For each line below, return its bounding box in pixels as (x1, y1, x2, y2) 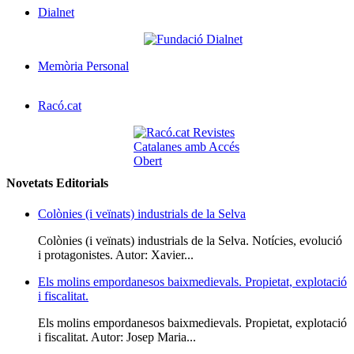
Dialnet (38, 6, 74, 20)
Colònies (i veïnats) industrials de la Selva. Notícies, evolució (38, 233, 342, 247)
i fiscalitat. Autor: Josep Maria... (38, 330, 196, 344)
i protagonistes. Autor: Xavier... (38, 247, 194, 262)
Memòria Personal (38, 59, 129, 73)
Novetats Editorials (6, 175, 108, 190)
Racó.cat (38, 99, 81, 113)
